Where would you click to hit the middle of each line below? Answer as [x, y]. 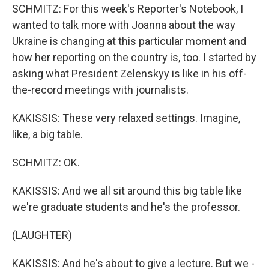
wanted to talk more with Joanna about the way [124, 25]
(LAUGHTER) [42, 235]
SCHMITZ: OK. [46, 163]
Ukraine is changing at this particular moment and [129, 41]
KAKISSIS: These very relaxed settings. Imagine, [126, 118]
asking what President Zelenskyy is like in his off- [129, 74]
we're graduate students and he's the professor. [126, 207]
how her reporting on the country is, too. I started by [134, 58]
